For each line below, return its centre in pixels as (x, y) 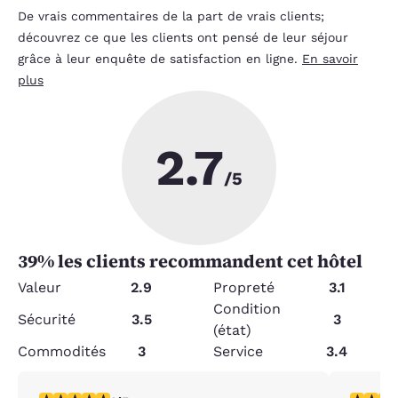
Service (238, 351)
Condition (247, 308)
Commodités (62, 351)
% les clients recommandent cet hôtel (200, 261)
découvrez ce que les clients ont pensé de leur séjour (183, 37)
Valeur (40, 287)
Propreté (244, 287)
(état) (232, 330)
